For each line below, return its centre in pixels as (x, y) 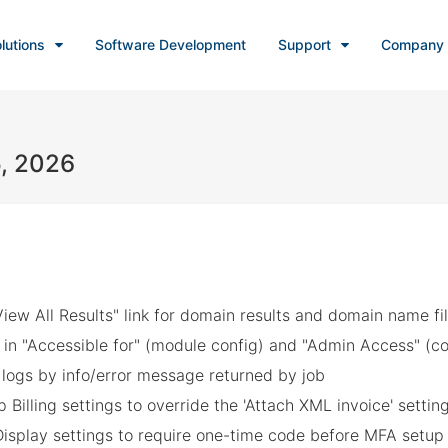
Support (304, 44)
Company (412, 44)
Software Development (170, 44)
